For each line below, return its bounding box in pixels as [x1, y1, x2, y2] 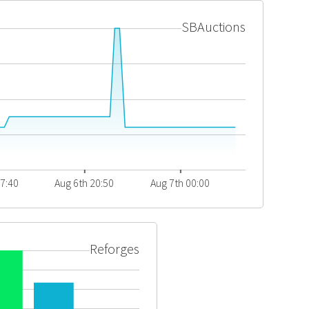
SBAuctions [181, 18, 246, 35]
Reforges [90, 240, 139, 257]
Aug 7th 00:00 [150, 176, 210, 190]
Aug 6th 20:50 [54, 176, 114, 190]
